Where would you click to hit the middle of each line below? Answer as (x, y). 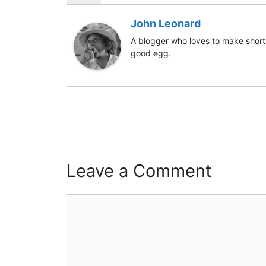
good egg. (151, 53)
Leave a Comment (139, 170)
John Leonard (166, 23)
